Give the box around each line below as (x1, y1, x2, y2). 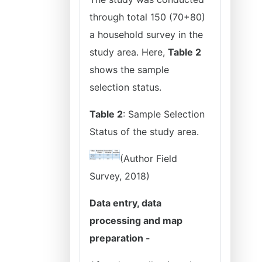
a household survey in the (89, 29, 203, 40)
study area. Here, (89, 46, 168, 58)
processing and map (89, 215, 182, 226)
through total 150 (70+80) (89, 11, 205, 23)
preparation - (89, 232, 150, 244)
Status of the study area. (89, 126, 199, 137)
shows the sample (89, 64, 169, 75)
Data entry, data (89, 197, 161, 209)
